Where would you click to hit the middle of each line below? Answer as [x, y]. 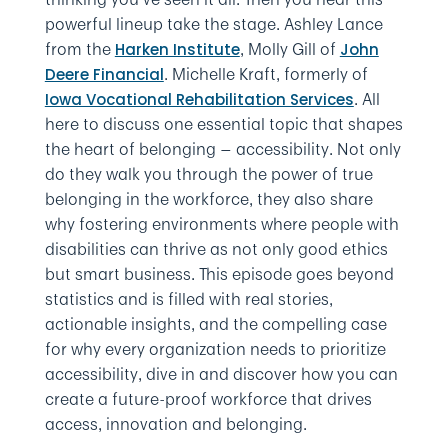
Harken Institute [177, 49]
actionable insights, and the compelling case [215, 324]
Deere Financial [104, 74]
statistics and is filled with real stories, [188, 299]
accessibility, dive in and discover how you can [221, 374]
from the [79, 49]
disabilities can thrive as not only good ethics [216, 249]
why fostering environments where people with [221, 224]
